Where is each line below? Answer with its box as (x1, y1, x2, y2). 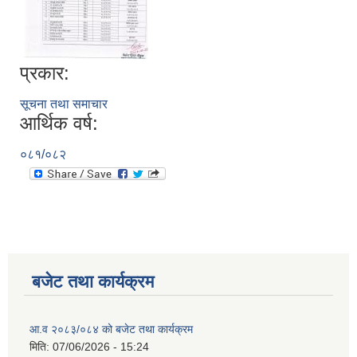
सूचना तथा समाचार (20, 97, 108, 112)
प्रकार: (20, 62, 69, 84)
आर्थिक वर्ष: (20, 112, 98, 135)
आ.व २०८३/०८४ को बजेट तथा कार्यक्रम (29, 323, 193, 336)
